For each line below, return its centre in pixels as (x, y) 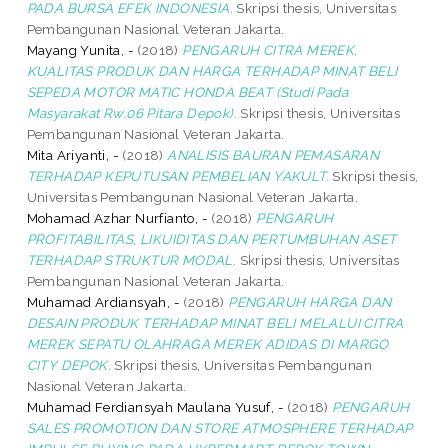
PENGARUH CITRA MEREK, (270, 49)
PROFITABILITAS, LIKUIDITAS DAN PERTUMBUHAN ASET (211, 238)
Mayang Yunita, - (80, 49)
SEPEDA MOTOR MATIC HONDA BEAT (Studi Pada (187, 91)
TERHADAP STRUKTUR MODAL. (131, 259)
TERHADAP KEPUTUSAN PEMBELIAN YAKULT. (178, 175)
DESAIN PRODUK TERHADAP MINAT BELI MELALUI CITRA (215, 322)
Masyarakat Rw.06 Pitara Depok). (132, 112)
